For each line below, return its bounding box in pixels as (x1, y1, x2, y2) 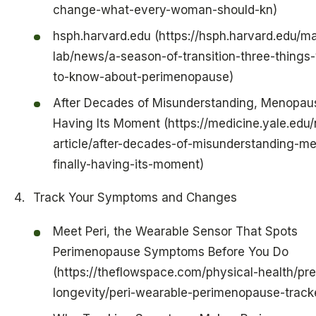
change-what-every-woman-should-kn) (52, 3, 277, 18)
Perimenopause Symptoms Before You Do (52, 245, 288, 260)
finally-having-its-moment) (52, 157, 204, 171)
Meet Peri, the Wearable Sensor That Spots (52, 224, 298, 239)
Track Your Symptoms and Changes (32, 190, 237, 205)
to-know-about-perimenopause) (52, 70, 233, 85)
